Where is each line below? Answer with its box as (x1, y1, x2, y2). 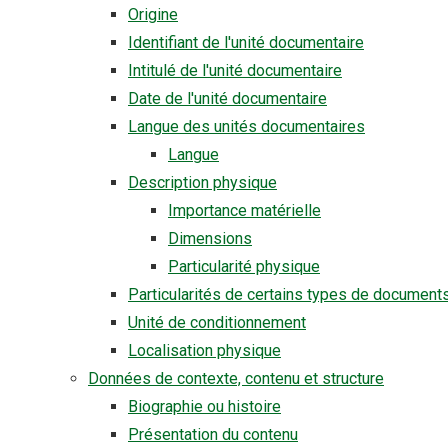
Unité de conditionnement (128, 313, 306, 332)
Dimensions (168, 229, 252, 248)
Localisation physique (128, 341, 281, 360)
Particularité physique (168, 257, 320, 276)
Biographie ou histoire (128, 397, 281, 416)
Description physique (128, 173, 277, 192)
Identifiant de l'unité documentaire (128, 33, 364, 52)
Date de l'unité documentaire (128, 89, 327, 108)
